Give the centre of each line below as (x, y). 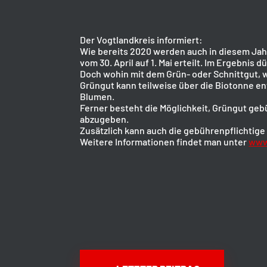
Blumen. (97, 97)
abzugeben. (105, 119)
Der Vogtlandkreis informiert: (142, 40)
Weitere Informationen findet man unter (164, 142)
